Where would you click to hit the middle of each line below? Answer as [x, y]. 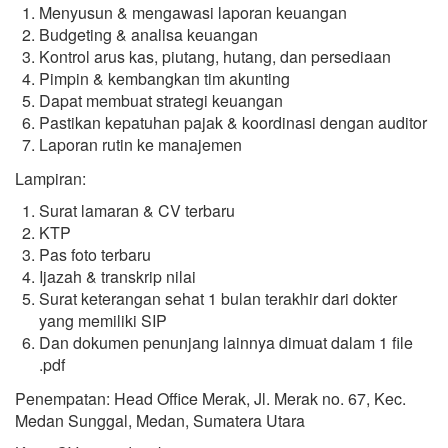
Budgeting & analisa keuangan [148, 34]
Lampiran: [50, 178]
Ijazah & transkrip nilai [117, 276]
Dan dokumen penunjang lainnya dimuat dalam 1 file [226, 342]
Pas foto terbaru [95, 254]
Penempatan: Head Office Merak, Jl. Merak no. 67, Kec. [210, 398]
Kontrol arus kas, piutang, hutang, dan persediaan [215, 56]
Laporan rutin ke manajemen [140, 144]
